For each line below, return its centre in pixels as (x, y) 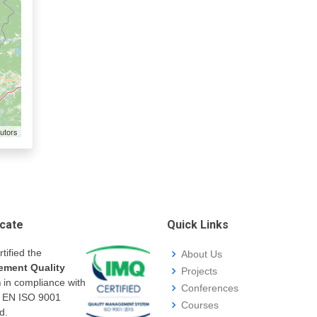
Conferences (210, 288)
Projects (199, 271)
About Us (202, 254)
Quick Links (198, 225)
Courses (200, 305)
